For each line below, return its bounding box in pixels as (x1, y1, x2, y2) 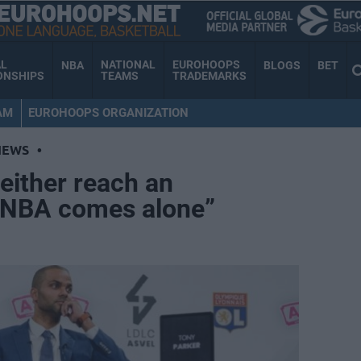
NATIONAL (101, 58, 156, 72)
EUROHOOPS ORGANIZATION (27, 105, 189, 120)
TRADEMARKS (172, 69, 247, 83)
